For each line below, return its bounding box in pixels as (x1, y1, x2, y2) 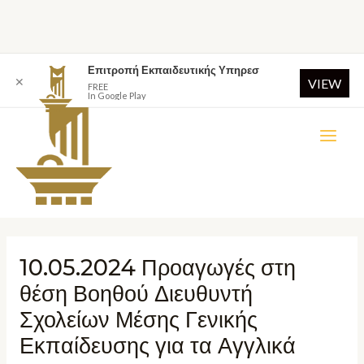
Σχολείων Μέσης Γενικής (19, 306, 258, 334)
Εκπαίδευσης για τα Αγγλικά (19, 332, 296, 360)
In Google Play (88, 90, 146, 101)
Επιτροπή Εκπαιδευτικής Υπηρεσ (88, 63, 259, 76)
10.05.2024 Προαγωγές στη (19, 254, 296, 282)
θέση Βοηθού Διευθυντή (19, 280, 253, 308)
